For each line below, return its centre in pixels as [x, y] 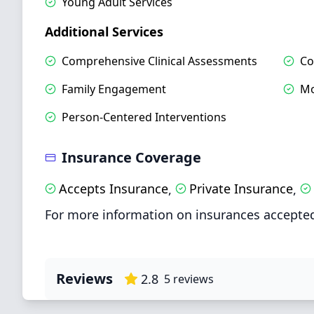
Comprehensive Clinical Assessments [159, 61]
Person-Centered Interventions [144, 117]
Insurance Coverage [131, 157]
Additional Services [104, 32]
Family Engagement [114, 89]
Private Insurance [241, 189]
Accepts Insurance [114, 189]
